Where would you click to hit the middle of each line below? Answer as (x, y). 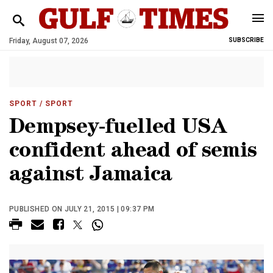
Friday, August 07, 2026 (49, 41)
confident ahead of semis (133, 153)
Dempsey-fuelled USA (118, 129)
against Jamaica (91, 176)
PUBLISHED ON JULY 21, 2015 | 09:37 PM (82, 209)
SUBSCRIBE (246, 40)
